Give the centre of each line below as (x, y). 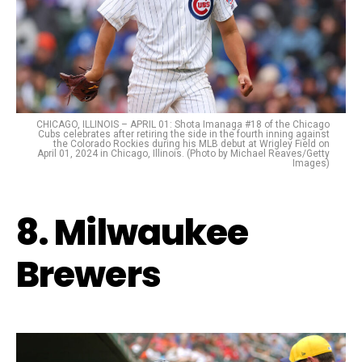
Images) (311, 163)
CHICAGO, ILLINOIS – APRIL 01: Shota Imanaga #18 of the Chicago (183, 124)
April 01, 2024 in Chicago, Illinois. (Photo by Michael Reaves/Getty (183, 153)
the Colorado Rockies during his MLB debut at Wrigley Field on (192, 143)
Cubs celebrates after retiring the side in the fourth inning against (184, 134)
